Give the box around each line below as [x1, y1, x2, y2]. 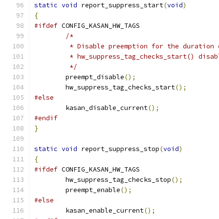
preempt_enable [66, 186, 120, 194]
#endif [34, 114, 58, 122]
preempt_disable [66, 73, 124, 81]
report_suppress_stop [77, 145, 159, 153]
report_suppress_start [77, 1, 163, 9]
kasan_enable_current [66, 206, 144, 215]
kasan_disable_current [66, 104, 148, 112]
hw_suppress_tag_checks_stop [66, 175, 171, 184]
